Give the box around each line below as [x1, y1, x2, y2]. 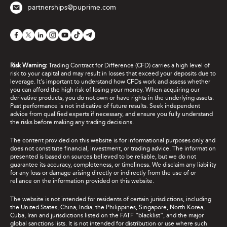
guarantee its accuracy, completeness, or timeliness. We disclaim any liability [10, 161, 216, 169]
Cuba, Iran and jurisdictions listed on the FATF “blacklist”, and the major [10, 212, 204, 219]
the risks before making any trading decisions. [10, 119, 134, 126]
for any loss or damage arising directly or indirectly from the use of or [10, 169, 196, 177]
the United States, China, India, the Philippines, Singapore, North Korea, [10, 204, 205, 211]
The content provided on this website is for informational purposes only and [10, 137, 215, 144]
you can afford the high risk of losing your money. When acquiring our [10, 86, 200, 94]
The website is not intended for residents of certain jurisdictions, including [10, 196, 211, 203]
